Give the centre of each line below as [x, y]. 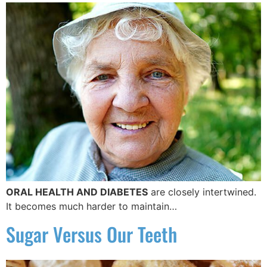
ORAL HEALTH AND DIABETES [77, 192]
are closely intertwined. [202, 192]
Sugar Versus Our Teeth [91, 234]
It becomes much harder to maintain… [91, 207]
